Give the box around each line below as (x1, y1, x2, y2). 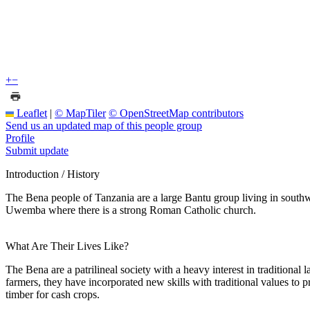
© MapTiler (55, 107, 106, 119)
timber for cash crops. (6, 288, 100, 300)
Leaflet (14, 107, 47, 119)
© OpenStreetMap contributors (109, 107, 244, 119)
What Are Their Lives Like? (6, 239, 129, 252)
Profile (6, 131, 35, 144)
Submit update (6, 144, 69, 156)
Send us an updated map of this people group (6, 119, 202, 131)
